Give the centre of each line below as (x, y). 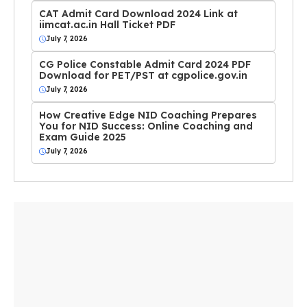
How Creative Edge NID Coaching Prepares (148, 115)
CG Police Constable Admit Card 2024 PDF (145, 65)
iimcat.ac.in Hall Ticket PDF (107, 25)
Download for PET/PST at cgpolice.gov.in (143, 76)
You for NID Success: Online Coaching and (146, 126)
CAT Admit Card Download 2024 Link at (138, 14)
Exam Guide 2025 (83, 137)
